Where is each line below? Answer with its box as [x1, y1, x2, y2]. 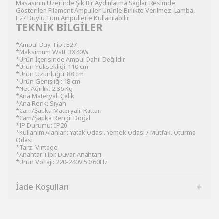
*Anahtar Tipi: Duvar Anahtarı [16, 150, 101, 159]
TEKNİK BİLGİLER [16, 21, 103, 34]
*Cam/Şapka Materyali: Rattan [16, 106, 102, 115]
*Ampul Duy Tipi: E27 [16, 40, 77, 49]
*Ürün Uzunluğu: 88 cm [16, 69, 84, 78]
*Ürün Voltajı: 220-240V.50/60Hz [16, 157, 108, 166]
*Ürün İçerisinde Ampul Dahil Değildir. [16, 55, 126, 64]
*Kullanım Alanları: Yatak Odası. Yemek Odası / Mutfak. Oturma [16, 128, 196, 137]
